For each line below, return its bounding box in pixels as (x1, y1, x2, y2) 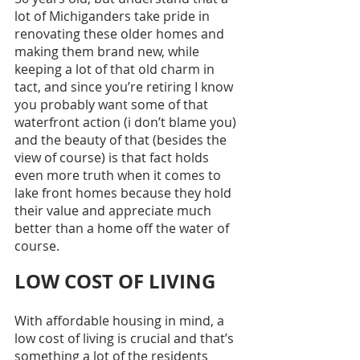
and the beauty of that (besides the (14, 130, 230, 149)
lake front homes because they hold (14, 183, 235, 202)
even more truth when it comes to (14, 166, 224, 184)
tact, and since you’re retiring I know (14, 77, 236, 96)
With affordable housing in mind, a (14, 311, 227, 329)
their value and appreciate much (14, 201, 215, 219)
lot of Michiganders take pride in (14, 6, 213, 25)
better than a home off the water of (14, 219, 232, 237)
